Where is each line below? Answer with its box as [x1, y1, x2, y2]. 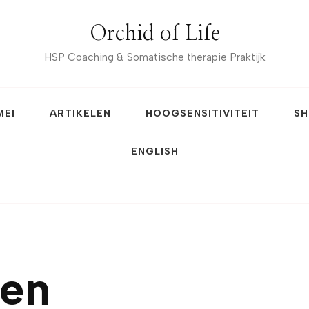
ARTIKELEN [50, 107, 111, 119]
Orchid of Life [89, 23, 220, 44]
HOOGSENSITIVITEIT [146, 107, 259, 119]
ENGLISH [130, 145, 179, 157]
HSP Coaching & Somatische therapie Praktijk [43, 50, 266, 63]
